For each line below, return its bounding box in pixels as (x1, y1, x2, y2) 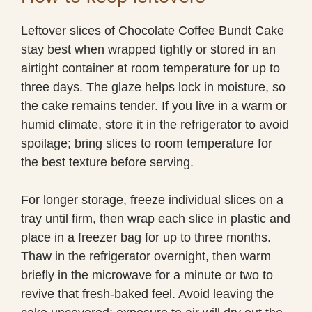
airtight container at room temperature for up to (21, 61, 280, 75)
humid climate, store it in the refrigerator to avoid (21, 117, 289, 132)
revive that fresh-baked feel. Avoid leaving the (21, 286, 274, 301)
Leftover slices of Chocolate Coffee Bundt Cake (21, 23, 284, 38)
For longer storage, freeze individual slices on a (21, 192, 283, 207)
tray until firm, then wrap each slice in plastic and (21, 211, 290, 226)
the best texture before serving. (21, 155, 194, 169)
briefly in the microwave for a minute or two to (21, 267, 273, 282)
